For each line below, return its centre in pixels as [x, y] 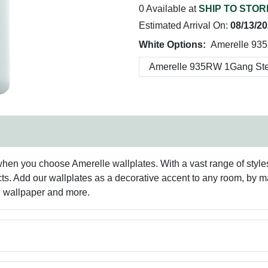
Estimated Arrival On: [185, 25]
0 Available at [169, 9]
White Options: [172, 45]
